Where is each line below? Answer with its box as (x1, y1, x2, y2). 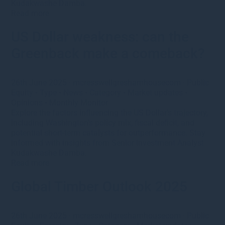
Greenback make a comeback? (11, 45, 205, 62)
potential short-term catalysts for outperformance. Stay (11, 128, 206, 138)
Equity (11, 87, 34, 97)
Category (89, 87, 122, 97)
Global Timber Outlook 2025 (11, 178, 188, 195)
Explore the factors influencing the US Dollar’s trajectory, (11, 107, 208, 118)
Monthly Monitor (49, 97, 108, 107)
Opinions (11, 97, 43, 107)
